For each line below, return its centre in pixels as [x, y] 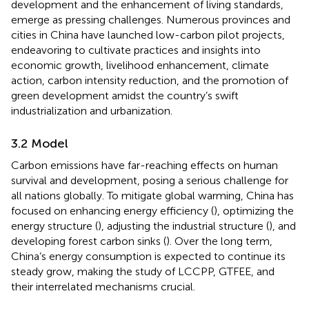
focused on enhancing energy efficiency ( [112, 211]
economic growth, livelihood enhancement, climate [140, 66]
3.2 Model [40, 144]
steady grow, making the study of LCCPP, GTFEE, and [143, 272]
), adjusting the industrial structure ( [183, 226]
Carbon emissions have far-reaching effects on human [144, 166]
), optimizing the [254, 211]
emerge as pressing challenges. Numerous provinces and [151, 20]
